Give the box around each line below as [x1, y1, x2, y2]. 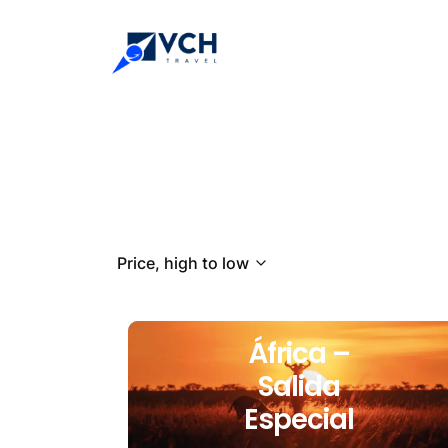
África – [247, 334, 350, 374]
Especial [243, 400, 354, 440]
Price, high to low [117, 253, 249, 274]
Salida [257, 367, 340, 407]
